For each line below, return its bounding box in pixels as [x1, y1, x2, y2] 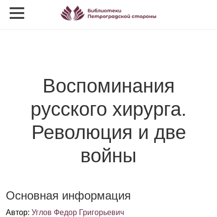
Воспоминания [42, 75, 175, 96]
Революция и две [31, 122, 186, 143]
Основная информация [6, 189, 131, 202]
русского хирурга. [31, 98, 186, 120]
